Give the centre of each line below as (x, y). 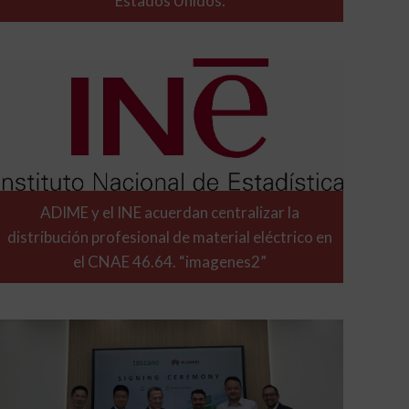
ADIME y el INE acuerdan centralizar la (170, 213)
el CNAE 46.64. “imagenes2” (170, 262)
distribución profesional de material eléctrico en (170, 237)
